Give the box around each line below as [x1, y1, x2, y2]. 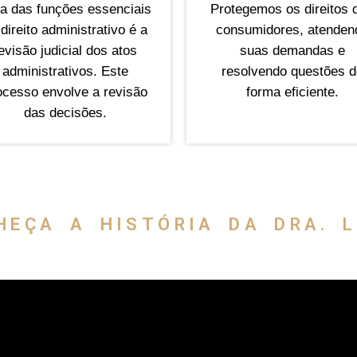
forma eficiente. [245, 84, 339, 100]
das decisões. [23, 105, 107, 121]
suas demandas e [239, 43, 345, 59]
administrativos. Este [2, 64, 128, 80]
